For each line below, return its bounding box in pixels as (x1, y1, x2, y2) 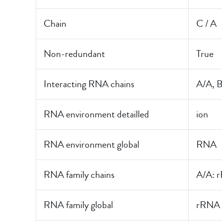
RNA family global (44, 198, 113, 212)
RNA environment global (44, 137, 139, 152)
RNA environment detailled (44, 107, 149, 121)
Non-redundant (44, 47, 105, 61)
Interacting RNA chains (44, 77, 134, 91)
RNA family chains (44, 167, 114, 182)
